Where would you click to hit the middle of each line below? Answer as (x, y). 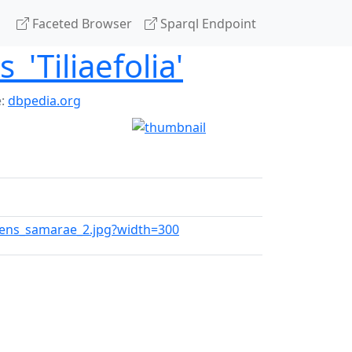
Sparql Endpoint (207, 23)
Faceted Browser (81, 23)
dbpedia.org (44, 101)
